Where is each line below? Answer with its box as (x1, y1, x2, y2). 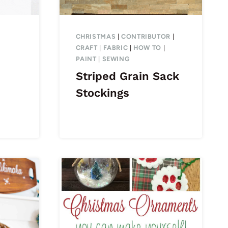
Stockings (75, 87, 129, 100)
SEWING (102, 55, 130, 63)
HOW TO (133, 44, 161, 52)
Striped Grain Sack (75, 70, 179, 83)
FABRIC (103, 44, 128, 52)
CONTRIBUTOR (121, 33, 170, 41)
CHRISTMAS (75, 33, 116, 41)
